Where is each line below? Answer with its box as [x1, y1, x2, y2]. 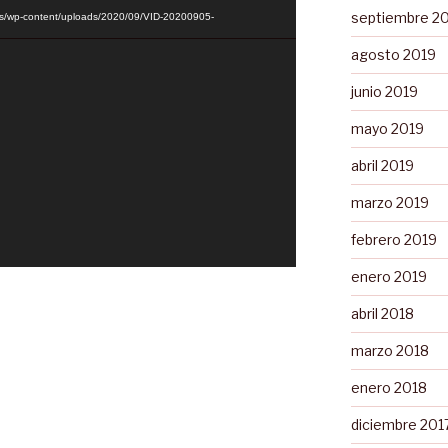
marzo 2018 [350, 341, 429, 359]
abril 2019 [350, 156, 414, 174]
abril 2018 [350, 304, 414, 322]
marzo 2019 [350, 193, 429, 211]
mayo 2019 [350, 119, 424, 137]
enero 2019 [350, 267, 427, 285]
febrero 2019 [350, 230, 437, 248]
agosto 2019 [350, 45, 436, 63]
